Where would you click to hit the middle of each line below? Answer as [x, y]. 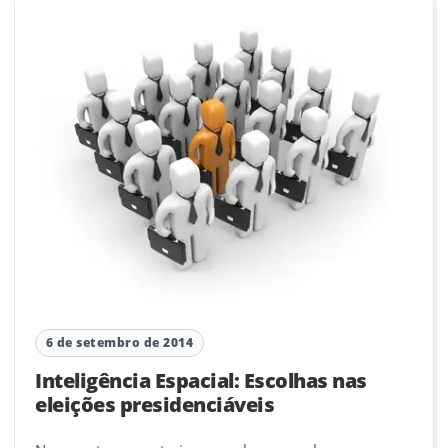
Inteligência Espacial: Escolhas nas [201, 380]
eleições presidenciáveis [155, 404]
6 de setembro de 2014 [119, 343]
